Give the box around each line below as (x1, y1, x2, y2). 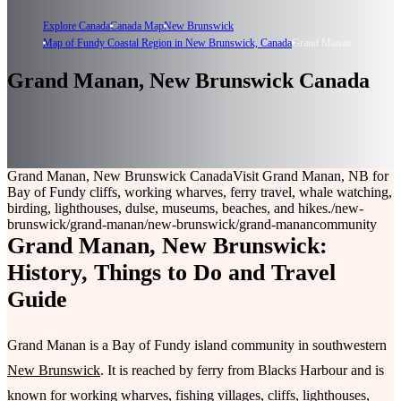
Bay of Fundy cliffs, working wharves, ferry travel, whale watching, (7, 184, 392, 200)
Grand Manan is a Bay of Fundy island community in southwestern (7, 337, 387, 353)
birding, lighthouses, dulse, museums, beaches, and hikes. (7, 200, 331, 216)
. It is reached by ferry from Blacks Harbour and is (100, 362, 384, 378)
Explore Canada (43, 19, 110, 32)
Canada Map (110, 19, 164, 32)
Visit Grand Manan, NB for (233, 168, 388, 183)
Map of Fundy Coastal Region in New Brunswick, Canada (43, 36, 292, 49)
